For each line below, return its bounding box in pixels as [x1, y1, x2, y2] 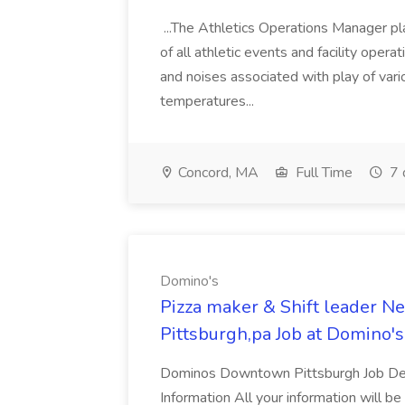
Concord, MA [174, 163, 259, 183]
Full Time [292, 163, 353, 183]
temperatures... [160, 91, 258, 111]
